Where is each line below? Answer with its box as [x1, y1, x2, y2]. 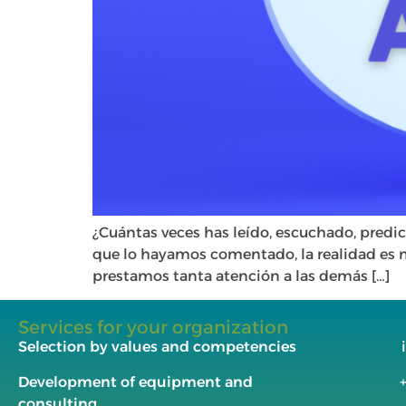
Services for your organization [18, 316, 288, 339]
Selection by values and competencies [18, 338, 296, 356]
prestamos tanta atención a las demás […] [92, 267, 390, 285]
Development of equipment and [18, 372, 253, 391]
